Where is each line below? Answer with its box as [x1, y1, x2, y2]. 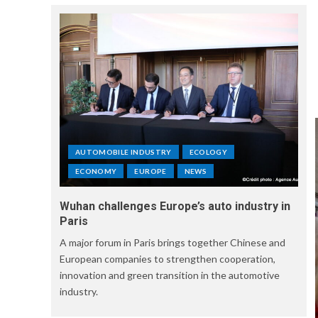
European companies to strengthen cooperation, [60, 253, 275, 265]
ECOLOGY [189, 148, 228, 156]
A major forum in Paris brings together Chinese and [60, 236, 285, 248]
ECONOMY [75, 167, 117, 175]
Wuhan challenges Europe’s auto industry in [60, 199, 290, 213]
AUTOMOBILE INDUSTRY [75, 148, 172, 156]
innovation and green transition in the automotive [60, 269, 280, 281]
